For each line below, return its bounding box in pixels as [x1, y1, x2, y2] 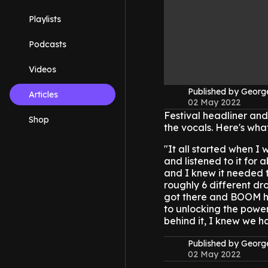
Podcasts [29, 39, 66, 50]
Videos [29, 64, 56, 75]
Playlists [29, 14, 61, 25]
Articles [29, 89, 58, 100]
